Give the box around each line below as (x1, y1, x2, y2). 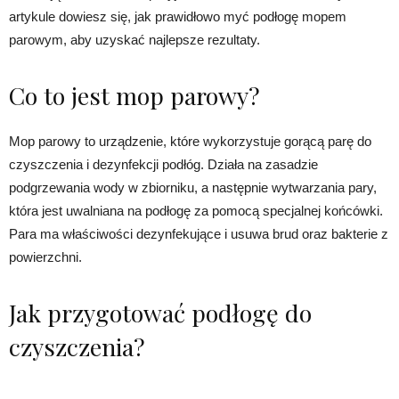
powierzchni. (9, 249, 82, 265)
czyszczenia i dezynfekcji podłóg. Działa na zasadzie (9, 157, 318, 173)
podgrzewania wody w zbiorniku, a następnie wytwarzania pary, (9, 180, 377, 196)
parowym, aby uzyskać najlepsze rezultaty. (9, 32, 260, 48)
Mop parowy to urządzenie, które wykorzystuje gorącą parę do (9, 134, 371, 150)
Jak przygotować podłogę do (9, 297, 312, 330)
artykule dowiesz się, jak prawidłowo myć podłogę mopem (9, 9, 346, 25)
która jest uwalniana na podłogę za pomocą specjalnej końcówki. (9, 203, 383, 219)
